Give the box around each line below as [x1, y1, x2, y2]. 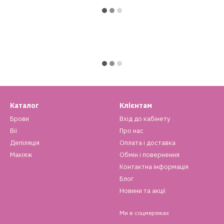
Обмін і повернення [119, 150, 179, 159]
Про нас [119, 126, 143, 135]
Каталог [10, 101, 39, 110]
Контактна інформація [119, 162, 188, 171]
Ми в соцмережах [119, 209, 169, 216]
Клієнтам [119, 101, 152, 110]
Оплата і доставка [119, 138, 175, 147]
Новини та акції [119, 186, 165, 195]
